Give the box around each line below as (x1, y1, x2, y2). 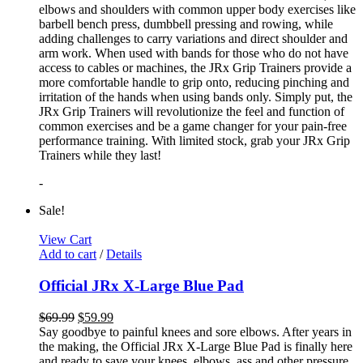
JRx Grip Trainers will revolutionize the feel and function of (39, 105, 344, 119)
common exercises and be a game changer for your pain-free (39, 119, 347, 134)
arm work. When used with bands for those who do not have (39, 46, 348, 61)
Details (106, 247, 142, 262)
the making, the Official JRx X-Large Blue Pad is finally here (39, 339, 352, 353)
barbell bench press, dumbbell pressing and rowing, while (39, 17, 333, 32)
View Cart (39, 233, 92, 247)
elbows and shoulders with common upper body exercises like (39, 2, 356, 17)
